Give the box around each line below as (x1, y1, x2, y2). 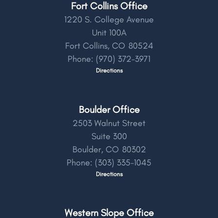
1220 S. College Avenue (64, 14, 154, 25)
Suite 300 (91, 130, 127, 142)
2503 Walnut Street (73, 117, 145, 128)
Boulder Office (78, 103, 140, 115)
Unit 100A (91, 27, 127, 38)
